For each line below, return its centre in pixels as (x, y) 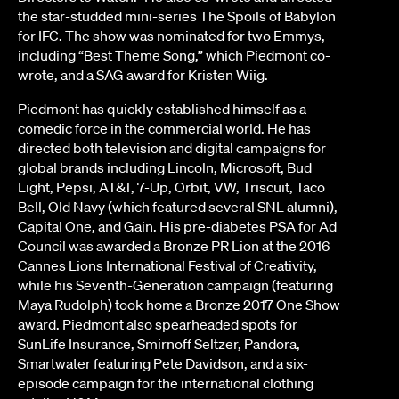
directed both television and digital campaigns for (172, 148)
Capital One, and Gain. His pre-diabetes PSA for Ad (177, 227)
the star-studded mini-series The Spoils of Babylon (177, 16)
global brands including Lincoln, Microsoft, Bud (165, 168)
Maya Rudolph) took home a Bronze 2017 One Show (179, 305)
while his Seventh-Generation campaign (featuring (175, 285)
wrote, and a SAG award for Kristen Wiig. (143, 75)
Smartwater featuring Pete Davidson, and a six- (163, 364)
